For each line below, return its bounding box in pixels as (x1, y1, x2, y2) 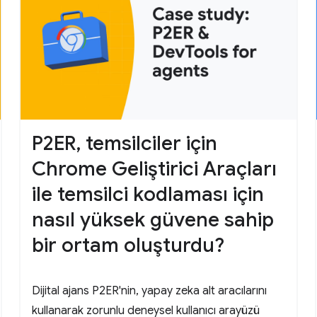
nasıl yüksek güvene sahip (31, 207, 274, 233)
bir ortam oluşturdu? (31, 233, 224, 258)
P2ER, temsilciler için (31, 131, 217, 156)
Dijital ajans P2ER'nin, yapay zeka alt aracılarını (31, 284, 267, 299)
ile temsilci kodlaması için (31, 182, 264, 207)
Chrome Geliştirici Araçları (31, 156, 277, 182)
